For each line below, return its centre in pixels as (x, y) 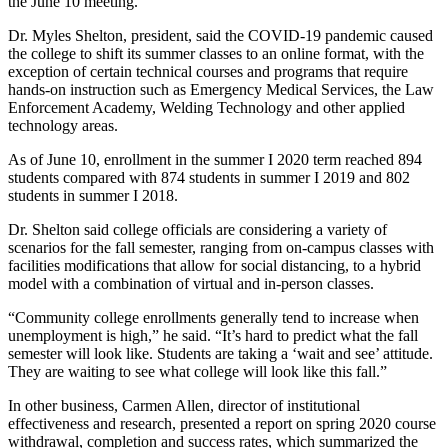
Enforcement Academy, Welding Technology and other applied (206, 107)
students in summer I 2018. (93, 195)
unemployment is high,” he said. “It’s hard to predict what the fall (213, 335)
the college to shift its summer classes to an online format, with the (216, 53)
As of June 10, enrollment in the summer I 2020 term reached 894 (215, 159)
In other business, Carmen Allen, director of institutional (184, 405)
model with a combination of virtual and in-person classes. (191, 283)
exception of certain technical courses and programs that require (208, 71)
